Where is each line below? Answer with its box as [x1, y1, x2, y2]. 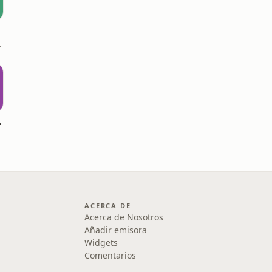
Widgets [84, 237, 118, 248]
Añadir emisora [84, 224, 148, 236]
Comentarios [84, 250, 137, 261]
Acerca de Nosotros [84, 211, 164, 223]
